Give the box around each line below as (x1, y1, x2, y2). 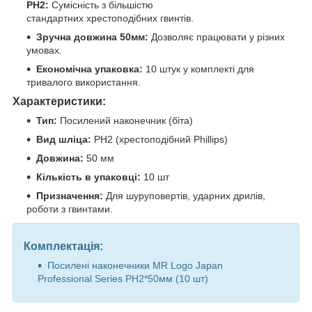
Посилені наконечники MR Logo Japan (47, 259, 223, 271)
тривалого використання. (26, 76, 141, 88)
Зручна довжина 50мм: (36, 31, 148, 42)
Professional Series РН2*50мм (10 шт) (38, 272, 208, 284)
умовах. (26, 44, 62, 56)
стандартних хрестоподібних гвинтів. (26, 12, 194, 24)
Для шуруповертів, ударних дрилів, (103, 189, 265, 201)
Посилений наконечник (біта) (57, 114, 193, 126)
